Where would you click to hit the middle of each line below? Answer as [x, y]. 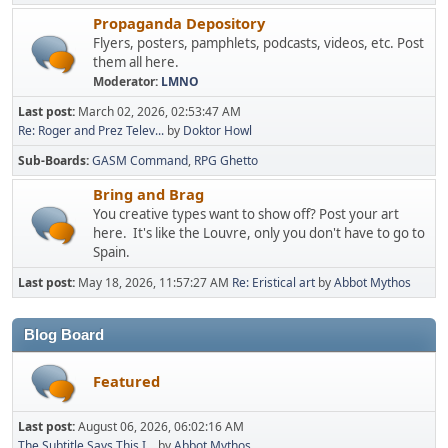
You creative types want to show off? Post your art [246, 214]
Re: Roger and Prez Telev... [91, 130]
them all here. [136, 62]
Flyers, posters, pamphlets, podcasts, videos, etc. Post [258, 43]
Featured [126, 381]
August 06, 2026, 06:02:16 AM [161, 426]
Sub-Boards [52, 160]
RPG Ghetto [226, 160]
